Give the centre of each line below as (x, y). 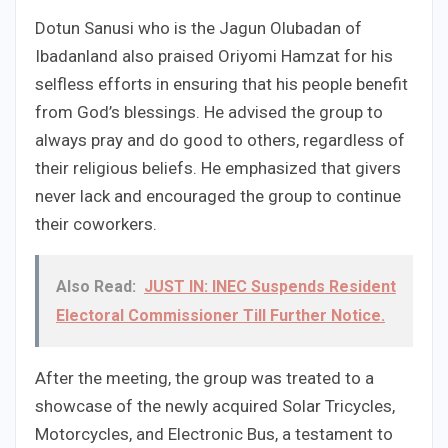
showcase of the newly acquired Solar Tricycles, (215, 406)
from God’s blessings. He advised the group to (209, 112)
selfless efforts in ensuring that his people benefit (221, 84)
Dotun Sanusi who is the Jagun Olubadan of (198, 28)
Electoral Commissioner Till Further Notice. (220, 316)
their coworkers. (96, 224)
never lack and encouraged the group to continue (218, 196)
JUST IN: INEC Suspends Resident (270, 287)
